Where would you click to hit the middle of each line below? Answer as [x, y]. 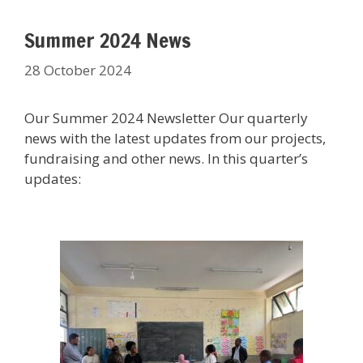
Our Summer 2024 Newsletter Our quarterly [166, 117]
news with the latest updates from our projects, [175, 138]
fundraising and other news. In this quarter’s [166, 158]
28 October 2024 [78, 70]
